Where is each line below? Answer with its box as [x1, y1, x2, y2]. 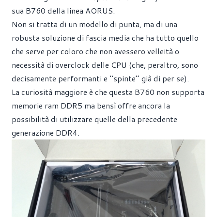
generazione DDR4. [12, 127, 79, 138]
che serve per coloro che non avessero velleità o [12, 46, 179, 57]
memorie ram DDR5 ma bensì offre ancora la [12, 100, 170, 111]
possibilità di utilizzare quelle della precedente [12, 113, 177, 124]
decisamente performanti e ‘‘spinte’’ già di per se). [12, 73, 189, 84]
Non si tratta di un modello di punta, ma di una [12, 18, 177, 30]
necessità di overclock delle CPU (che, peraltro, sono [12, 59, 198, 70]
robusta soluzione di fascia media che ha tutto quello [12, 32, 199, 43]
